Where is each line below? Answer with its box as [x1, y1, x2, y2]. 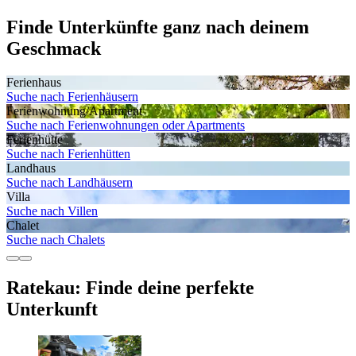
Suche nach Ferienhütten [6, 146, 130, 161]
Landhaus [6, 161, 56, 175]
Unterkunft [6, 298, 98, 319]
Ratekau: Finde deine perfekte [6, 277, 254, 298]
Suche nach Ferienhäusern [6, 89, 138, 103]
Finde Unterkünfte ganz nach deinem [6, 16, 309, 37]
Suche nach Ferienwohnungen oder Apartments [6, 118, 245, 132]
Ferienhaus [6, 75, 61, 89]
